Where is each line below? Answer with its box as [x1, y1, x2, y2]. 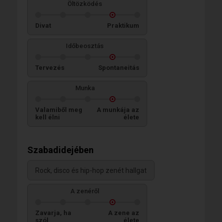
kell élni [35, 113, 60, 121]
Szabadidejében [27, 145, 94, 155]
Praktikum [107, 22, 139, 29]
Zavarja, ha [35, 209, 71, 217]
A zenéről [70, 187, 99, 195]
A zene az [108, 209, 139, 217]
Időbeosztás [66, 42, 104, 50]
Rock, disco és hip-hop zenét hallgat [35, 166, 147, 175]
